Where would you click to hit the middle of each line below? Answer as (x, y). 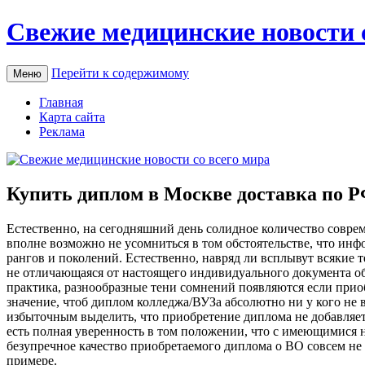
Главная (61, 102)
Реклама (62, 131)
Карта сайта (72, 117)
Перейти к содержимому (120, 73)
